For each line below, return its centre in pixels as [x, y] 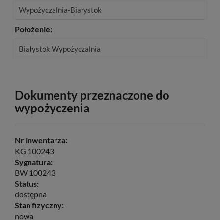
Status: [27, 183]
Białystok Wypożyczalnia [60, 48]
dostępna [31, 194]
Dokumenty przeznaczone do [92, 95]
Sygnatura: [34, 162]
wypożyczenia [52, 108]
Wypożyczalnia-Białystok [60, 10]
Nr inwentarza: [41, 140]
